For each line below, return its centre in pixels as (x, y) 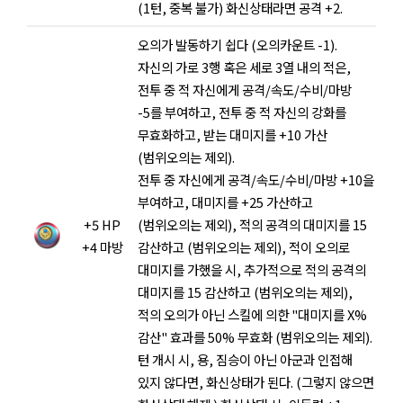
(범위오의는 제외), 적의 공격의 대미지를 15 (252, 225)
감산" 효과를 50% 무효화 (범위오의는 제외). (255, 337)
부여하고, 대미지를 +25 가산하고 (225, 202)
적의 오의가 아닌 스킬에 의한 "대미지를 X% (252, 315)
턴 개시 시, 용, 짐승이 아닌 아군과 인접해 (245, 360)
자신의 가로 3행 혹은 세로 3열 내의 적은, (244, 67)
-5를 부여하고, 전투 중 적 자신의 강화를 (242, 112)
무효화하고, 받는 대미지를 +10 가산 (233, 135)
